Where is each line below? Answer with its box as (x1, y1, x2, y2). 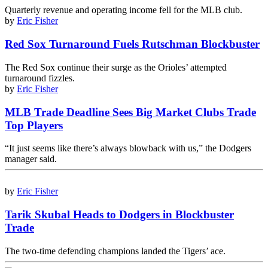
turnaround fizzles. (5, 72, 75, 83)
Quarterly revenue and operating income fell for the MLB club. (5, 5, 242, 16)
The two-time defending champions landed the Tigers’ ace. (5, 245, 226, 256)
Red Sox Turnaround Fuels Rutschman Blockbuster (5, 38, 260, 51)
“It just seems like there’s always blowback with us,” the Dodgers (5, 143, 251, 154)
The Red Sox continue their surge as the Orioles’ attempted (5, 62, 227, 72)
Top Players (5, 118, 63, 132)
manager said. (5, 154, 57, 165)
